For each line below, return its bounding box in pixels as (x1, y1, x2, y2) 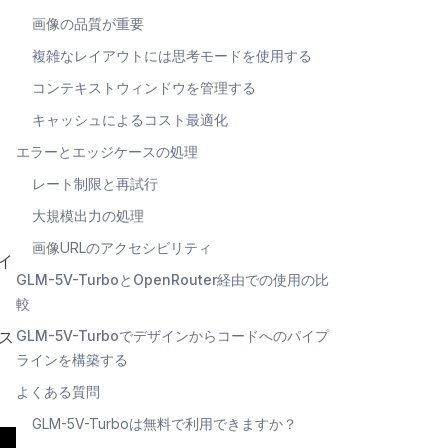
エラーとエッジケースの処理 (16, 142, 198, 160)
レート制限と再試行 (32, 174, 158, 192)
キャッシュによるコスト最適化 (32, 110, 228, 128)
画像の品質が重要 (32, 14, 144, 32)
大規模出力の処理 (32, 206, 144, 224)
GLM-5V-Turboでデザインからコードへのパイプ (16, 326, 329, 344)
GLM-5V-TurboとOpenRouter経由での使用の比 (16, 270, 329, 288)
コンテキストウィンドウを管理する (32, 78, 256, 96)
